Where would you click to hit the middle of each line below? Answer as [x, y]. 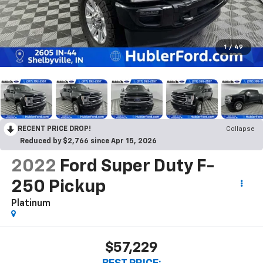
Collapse [240, 129]
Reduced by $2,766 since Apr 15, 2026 [88, 141]
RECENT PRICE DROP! [54, 129]
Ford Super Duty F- [137, 166]
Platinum [31, 203]
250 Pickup [58, 187]
